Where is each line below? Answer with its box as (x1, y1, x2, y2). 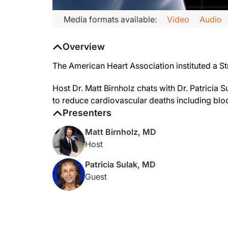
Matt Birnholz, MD (85, 127, 156, 137)
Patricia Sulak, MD (85, 159, 156, 169)
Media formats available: (64, 14, 157, 24)
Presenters (63, 107, 111, 118)
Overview (63, 41, 105, 52)
